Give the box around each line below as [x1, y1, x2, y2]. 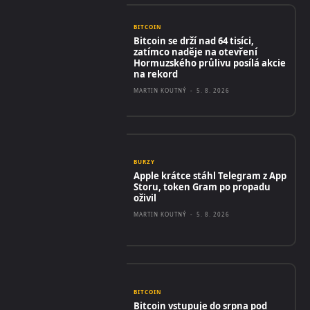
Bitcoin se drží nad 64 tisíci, [134, 35, 255, 48]
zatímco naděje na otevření [134, 46, 258, 59]
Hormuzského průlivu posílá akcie [134, 57, 286, 70]
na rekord [134, 68, 179, 81]
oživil [134, 192, 157, 205]
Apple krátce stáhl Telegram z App [134, 170, 287, 183]
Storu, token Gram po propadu [134, 181, 271, 194]
